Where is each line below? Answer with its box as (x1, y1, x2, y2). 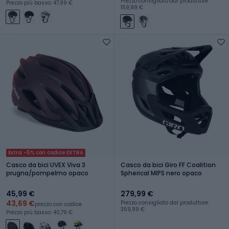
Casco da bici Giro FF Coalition (121, 160, 216, 169)
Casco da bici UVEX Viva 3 (6, 160, 85, 169)
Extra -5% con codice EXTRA (8, 148, 83, 156)
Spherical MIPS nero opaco (121, 168, 202, 177)
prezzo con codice (35, 200, 82, 208)
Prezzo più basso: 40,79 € (6, 208, 73, 216)
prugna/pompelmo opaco (6, 168, 88, 177)
